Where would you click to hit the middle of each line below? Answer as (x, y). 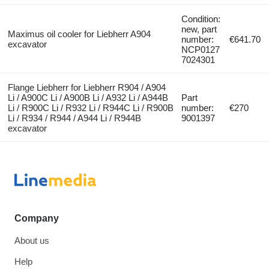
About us (32, 241)
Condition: (201, 19)
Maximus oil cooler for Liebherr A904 (79, 34)
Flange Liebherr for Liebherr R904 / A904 (86, 88)
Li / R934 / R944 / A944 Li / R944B (74, 118)
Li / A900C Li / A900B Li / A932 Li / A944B (88, 98)
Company (37, 219)
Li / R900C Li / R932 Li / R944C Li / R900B (90, 108)
